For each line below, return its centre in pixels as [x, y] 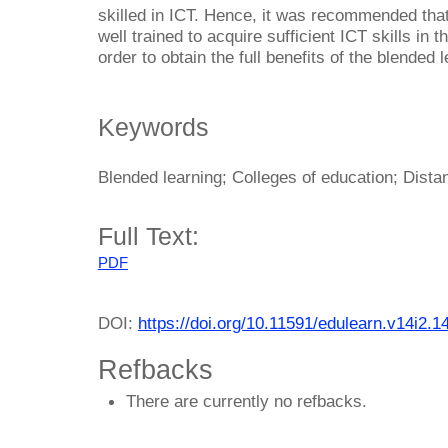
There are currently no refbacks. [246, 400]
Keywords [153, 127]
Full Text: [148, 235]
